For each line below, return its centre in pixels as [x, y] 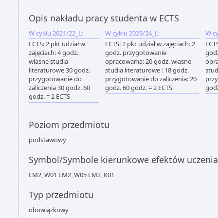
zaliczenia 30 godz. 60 [59, 88]
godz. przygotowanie [136, 53]
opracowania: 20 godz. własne [148, 61]
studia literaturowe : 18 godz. [147, 70]
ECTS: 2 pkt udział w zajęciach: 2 [150, 44]
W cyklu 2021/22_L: [56, 33]
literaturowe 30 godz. [59, 70]
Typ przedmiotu [61, 195]
